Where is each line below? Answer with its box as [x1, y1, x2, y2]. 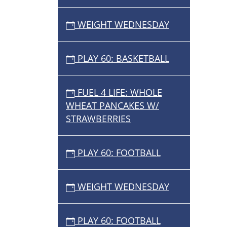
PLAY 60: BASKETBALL [74, 52, 169, 65]
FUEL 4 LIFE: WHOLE [74, 86, 162, 99]
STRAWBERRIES [66, 112, 131, 125]
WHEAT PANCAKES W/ [66, 99, 159, 112]
